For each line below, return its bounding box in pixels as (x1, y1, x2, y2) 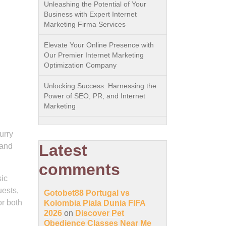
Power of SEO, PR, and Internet (44, 92, 145, 100)
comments (39, 160, 120, 179)
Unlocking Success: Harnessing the (44, 82, 156, 90)
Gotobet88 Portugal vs (44, 189, 130, 197)
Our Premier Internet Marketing (44, 51, 144, 59)
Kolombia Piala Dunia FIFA (44, 199, 146, 207)
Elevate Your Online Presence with (44, 41, 154, 49)
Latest (39, 141, 87, 159)
